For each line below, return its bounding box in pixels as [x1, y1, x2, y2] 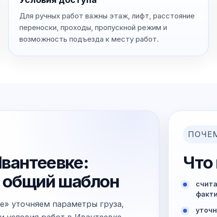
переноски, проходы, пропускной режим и [19, 22, 167, 32]
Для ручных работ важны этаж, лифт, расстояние [19, 11, 195, 20]
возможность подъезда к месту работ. [19, 34, 159, 44]
